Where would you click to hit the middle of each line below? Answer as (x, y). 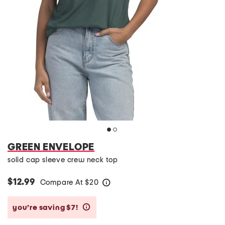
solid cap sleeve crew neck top (63, 160)
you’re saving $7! (46, 207)
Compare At (63, 183)
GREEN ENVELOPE (51, 147)
